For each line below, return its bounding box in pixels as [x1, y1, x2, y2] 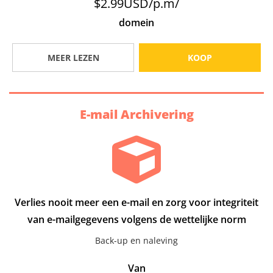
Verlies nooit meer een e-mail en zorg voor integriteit [15, 196, 258, 210]
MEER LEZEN [47, 52, 99, 64]
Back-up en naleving [95, 235, 178, 247]
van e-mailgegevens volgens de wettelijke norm [27, 213, 246, 227]
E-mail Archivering [79, 106, 194, 123]
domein [119, 16, 154, 30]
